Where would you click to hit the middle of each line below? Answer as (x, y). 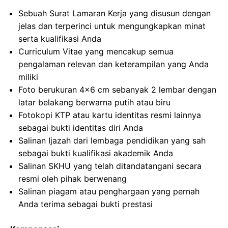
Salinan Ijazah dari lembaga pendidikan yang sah (112, 140)
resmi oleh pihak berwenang (73, 179)
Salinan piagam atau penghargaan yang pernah (109, 191)
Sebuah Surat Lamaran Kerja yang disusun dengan (115, 13)
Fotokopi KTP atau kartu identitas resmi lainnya (110, 115)
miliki (28, 77)
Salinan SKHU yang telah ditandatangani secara (110, 166)
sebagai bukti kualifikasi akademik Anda (96, 153)
